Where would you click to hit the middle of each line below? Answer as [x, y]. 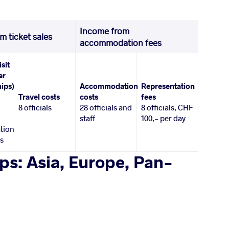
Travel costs [39, 97]
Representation [168, 86]
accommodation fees [121, 43]
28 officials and [106, 108]
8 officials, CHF [167, 108]
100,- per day [164, 118]
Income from [105, 31]
